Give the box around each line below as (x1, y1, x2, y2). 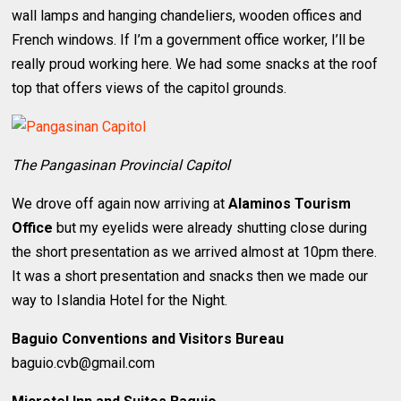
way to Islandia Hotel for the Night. (12, 291, 228, 309)
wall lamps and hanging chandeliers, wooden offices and (12, 6, 363, 24)
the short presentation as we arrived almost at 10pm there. (12, 243, 378, 260)
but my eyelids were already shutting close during (53, 218, 368, 236)
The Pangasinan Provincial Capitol (12, 156, 231, 174)
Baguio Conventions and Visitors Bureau (12, 329, 285, 347)
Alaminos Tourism (228, 194, 352, 212)
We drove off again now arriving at (12, 194, 229, 212)
